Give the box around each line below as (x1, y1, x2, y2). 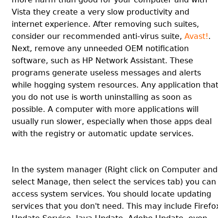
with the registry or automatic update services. (12, 129, 194, 138)
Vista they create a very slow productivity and (12, 7, 189, 17)
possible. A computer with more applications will (12, 105, 199, 114)
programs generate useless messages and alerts (12, 68, 201, 77)
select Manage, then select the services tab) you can (12, 177, 216, 186)
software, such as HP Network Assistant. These (12, 56, 193, 65)
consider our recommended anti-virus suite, (12, 32, 184, 41)
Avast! (184, 32, 208, 41)
